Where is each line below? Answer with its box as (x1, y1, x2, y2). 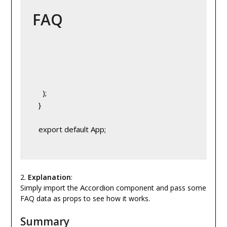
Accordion (80, 182, 114, 193)
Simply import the (20, 183, 80, 193)
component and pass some (113, 183, 206, 193)
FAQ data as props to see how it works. (20, 194, 150, 204)
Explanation (27, 172, 71, 182)
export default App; (32, 124, 106, 135)
